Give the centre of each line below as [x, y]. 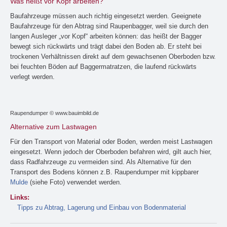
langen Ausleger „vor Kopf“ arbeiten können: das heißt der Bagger [106, 36]
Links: [21, 197]
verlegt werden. [32, 77]
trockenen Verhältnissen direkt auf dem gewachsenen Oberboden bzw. [113, 57]
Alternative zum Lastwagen [53, 126]
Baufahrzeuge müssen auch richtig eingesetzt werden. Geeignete [106, 16]
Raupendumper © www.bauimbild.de [54, 113]
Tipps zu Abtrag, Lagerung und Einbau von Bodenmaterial [102, 207]
